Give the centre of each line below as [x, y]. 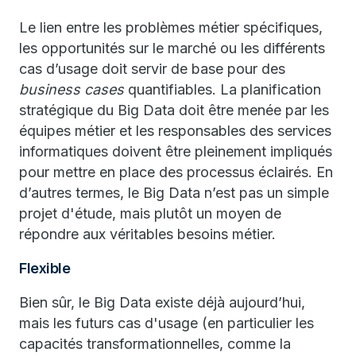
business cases [72, 89]
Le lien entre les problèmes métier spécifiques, [171, 27]
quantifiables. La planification [222, 89]
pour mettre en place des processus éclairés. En [176, 172]
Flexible [44, 268]
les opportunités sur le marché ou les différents [172, 48]
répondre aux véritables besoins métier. [147, 234]
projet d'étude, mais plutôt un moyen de [150, 213]
